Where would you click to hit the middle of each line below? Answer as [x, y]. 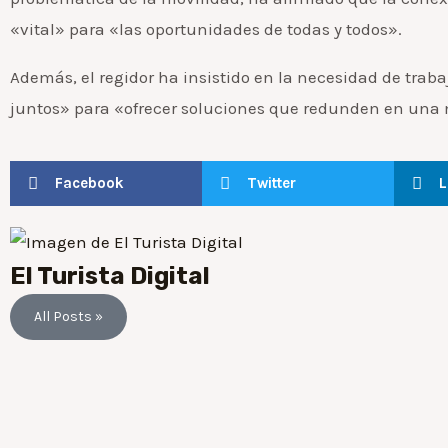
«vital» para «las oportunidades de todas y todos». [206, 28]
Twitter [271, 182]
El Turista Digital [110, 276]
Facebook [89, 182]
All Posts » [68, 317]
